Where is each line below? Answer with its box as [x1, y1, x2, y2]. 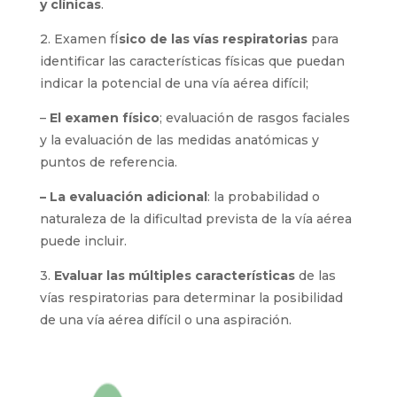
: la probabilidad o [206, 189, 320, 205]
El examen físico [49, 110, 160, 126]
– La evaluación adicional [39, 189, 207, 205]
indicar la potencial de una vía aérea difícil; [39, 75, 308, 91]
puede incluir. [39, 233, 127, 249]
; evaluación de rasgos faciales [159, 110, 350, 126]
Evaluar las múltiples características [50, 268, 295, 284]
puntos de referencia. [39, 154, 177, 170]
